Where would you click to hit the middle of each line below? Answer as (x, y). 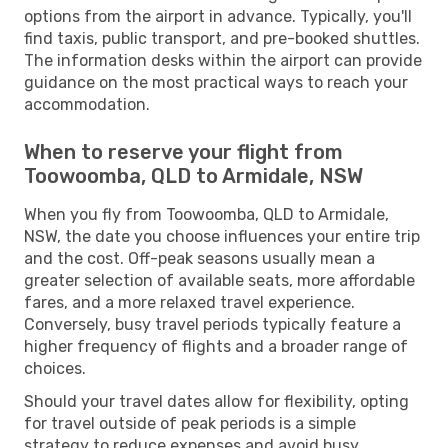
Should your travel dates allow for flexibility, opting (216, 401)
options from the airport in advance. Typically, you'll (218, 16)
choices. (55, 368)
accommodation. (87, 104)
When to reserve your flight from (183, 151)
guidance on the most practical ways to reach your (216, 82)
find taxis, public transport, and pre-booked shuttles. (222, 38)
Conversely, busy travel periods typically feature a (212, 324)
